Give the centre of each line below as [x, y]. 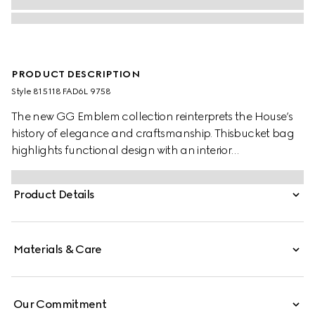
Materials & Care [58, 249]
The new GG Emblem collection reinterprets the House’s [152, 116]
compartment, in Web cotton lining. [102, 167]
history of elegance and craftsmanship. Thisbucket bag [153, 133]
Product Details [54, 194]
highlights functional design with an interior [122, 150]
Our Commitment [60, 304]
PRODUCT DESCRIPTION [76, 74]
